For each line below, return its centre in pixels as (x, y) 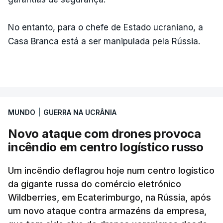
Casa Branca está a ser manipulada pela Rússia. (104, 41)
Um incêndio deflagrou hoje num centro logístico (111, 170)
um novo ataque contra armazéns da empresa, (107, 211)
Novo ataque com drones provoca (105, 134)
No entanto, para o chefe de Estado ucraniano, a (106, 27)
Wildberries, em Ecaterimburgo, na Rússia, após (110, 197)
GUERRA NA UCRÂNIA (80, 112)
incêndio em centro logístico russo (106, 147)
